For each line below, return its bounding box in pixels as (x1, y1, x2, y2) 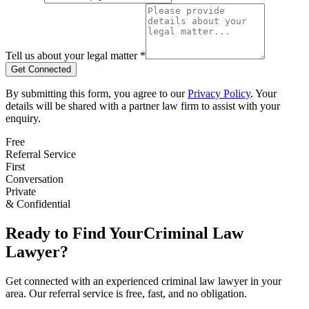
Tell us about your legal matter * (6, 49, 146, 61)
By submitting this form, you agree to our (6, 87, 185, 99)
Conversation (6, 172, 63, 185)
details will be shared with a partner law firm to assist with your (6, 99, 280, 112)
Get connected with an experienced (6, 275, 161, 287)
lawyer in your (215, 275, 281, 287)
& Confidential (6, 197, 70, 210)
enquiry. (6, 112, 41, 124)
